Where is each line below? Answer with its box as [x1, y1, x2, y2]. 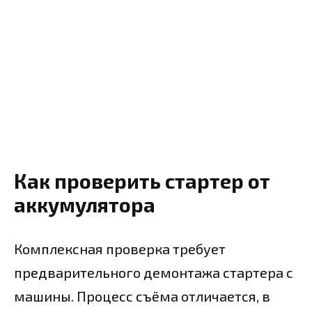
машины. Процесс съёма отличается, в [14, 287, 270, 304]
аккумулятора [14, 192, 155, 217]
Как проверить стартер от [14, 168, 270, 193]
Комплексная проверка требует [14, 240, 226, 257]
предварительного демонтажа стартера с [14, 263, 293, 281]
